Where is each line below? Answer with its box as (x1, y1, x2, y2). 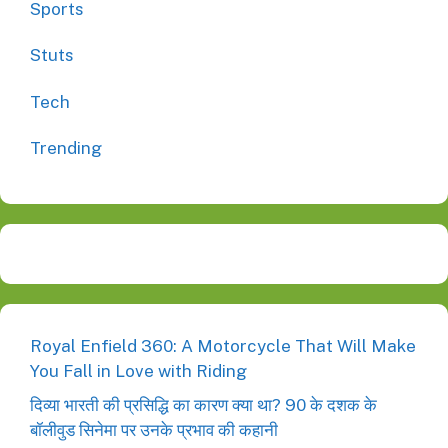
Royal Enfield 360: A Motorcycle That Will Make (30, 336, 416, 356)
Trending (30, 138, 102, 158)
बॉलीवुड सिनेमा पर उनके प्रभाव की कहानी (30, 419, 278, 440)
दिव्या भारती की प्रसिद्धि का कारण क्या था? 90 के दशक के (30, 394, 377, 415)
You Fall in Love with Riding (30, 361, 247, 381)
